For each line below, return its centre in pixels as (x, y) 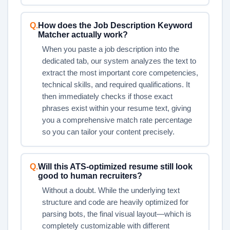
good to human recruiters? (90, 176)
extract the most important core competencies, (120, 73)
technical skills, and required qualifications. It (116, 84)
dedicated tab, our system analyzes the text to (119, 61)
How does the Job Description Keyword (115, 25)
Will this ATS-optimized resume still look (115, 166)
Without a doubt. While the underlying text (111, 190)
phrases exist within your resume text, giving (116, 108)
